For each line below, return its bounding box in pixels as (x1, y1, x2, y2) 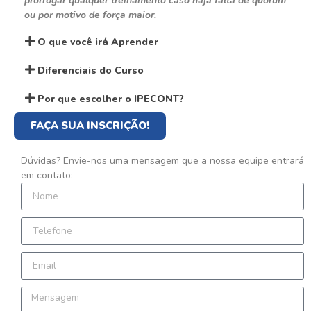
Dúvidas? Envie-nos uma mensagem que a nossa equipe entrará (21, 154, 304, 168)
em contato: (21, 169, 73, 183)
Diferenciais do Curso (37, 64, 144, 78)
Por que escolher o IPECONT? (37, 92, 185, 106)
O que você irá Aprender (37, 35, 159, 49)
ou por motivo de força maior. (24, 8, 156, 22)
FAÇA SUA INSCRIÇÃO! (31, 119, 149, 133)
